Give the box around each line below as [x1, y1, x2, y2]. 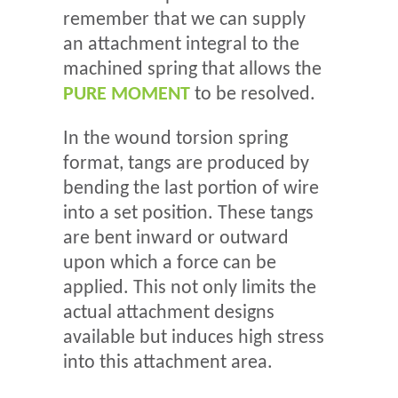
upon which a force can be [63, 253, 276, 275]
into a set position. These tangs [63, 203, 314, 225]
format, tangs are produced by [63, 154, 309, 175]
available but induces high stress [63, 328, 324, 349]
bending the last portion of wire [63, 179, 319, 200]
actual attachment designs [63, 303, 275, 324]
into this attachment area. [63, 353, 273, 374]
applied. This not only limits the [63, 278, 316, 299]
